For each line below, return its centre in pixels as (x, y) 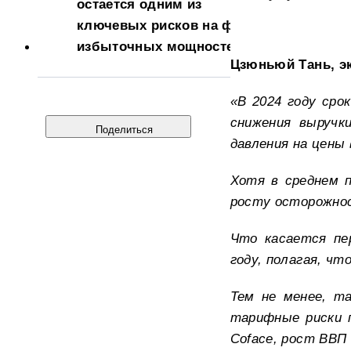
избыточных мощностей (159, 46)
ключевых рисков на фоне (167, 25)
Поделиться (125, 129)
